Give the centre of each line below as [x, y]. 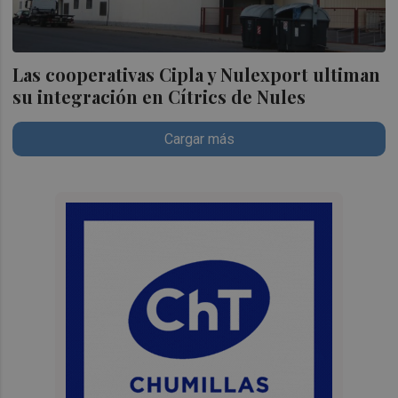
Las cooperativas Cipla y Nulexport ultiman [197, 75]
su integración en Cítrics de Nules [159, 97]
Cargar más [199, 139]
